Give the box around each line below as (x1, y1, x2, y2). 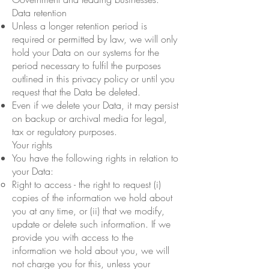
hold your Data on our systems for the (12, 45, 159, 59)
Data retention (12, 5, 67, 19)
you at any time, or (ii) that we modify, (12, 204, 165, 217)
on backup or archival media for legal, (12, 111, 167, 125)
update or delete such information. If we (12, 217, 171, 231)
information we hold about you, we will (12, 243, 169, 257)
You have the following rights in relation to (12, 151, 178, 165)
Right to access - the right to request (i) (12, 177, 161, 191)
